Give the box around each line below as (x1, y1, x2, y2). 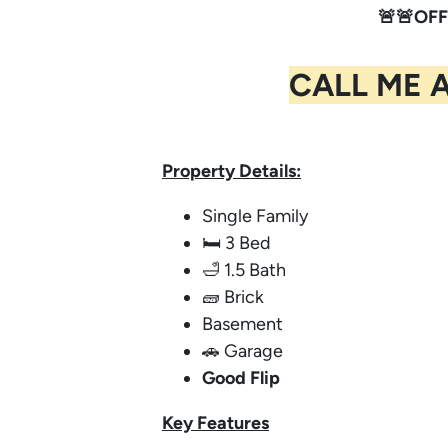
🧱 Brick (202, 285, 264, 308)
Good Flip (202, 366, 280, 389)
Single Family (202, 204, 308, 227)
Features (197, 411, 269, 434)
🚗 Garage (202, 339, 283, 362)
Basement (202, 312, 283, 335)
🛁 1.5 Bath (202, 258, 286, 281)
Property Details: (162, 159, 301, 182)
